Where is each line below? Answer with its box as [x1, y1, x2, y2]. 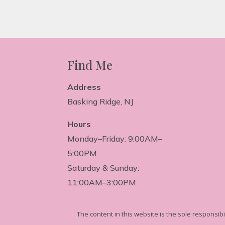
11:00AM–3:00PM [67, 177, 137, 187]
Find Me [67, 56, 113, 73]
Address [67, 81, 101, 92]
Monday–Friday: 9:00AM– [67, 133, 163, 144]
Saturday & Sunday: [67, 162, 140, 173]
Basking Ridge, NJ [67, 96, 134, 106]
